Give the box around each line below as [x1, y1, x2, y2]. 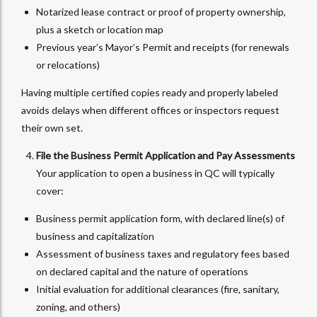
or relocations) [36, 59, 100, 71]
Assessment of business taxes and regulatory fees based [36, 248, 289, 260]
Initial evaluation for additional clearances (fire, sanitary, [36, 283, 279, 296]
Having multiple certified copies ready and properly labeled [21, 86, 278, 99]
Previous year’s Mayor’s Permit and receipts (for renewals [36, 41, 289, 54]
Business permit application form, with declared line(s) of [36, 212, 284, 225]
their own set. [21, 122, 83, 134]
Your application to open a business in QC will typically [36, 167, 275, 180]
